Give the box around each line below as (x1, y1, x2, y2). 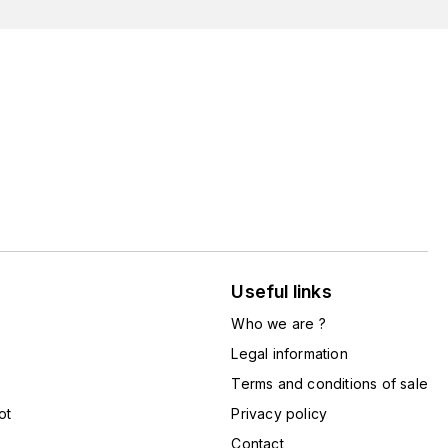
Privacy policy (231, 404, 328, 422)
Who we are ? (231, 314, 326, 332)
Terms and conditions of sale (231, 374, 428, 392)
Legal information (231, 344, 348, 362)
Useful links (231, 280, 332, 302)
